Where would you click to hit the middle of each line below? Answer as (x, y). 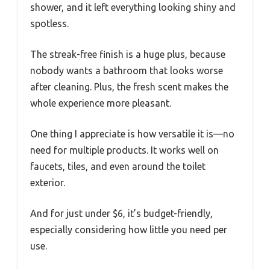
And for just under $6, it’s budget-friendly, (121, 214)
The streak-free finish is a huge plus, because (128, 55)
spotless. (49, 24)
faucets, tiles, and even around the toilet (118, 167)
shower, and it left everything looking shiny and (133, 8)
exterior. (48, 183)
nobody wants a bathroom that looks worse (127, 71)
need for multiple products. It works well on (124, 150)
